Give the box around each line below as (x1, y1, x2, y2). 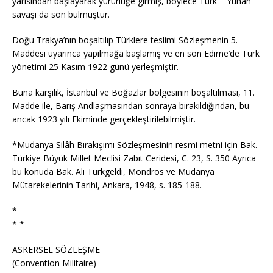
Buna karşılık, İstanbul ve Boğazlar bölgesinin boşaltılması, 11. (12, 87, 255, 98)
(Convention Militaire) (12, 257, 96, 269)
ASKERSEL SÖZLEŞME (12, 244, 100, 255)
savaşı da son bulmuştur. (12, 9, 110, 20)
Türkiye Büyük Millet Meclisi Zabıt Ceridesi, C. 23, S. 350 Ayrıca (12, 152, 256, 164)
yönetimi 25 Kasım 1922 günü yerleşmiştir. (12, 61, 179, 73)
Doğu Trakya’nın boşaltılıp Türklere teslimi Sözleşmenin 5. (12, 34, 238, 46)
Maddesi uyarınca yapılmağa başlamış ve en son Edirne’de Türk (12, 48, 260, 59)
